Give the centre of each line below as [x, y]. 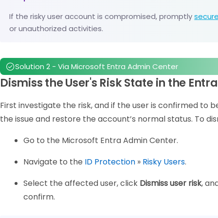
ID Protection [110, 162]
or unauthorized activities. [56, 29]
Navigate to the [54, 162]
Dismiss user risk [171, 183]
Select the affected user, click [82, 183]
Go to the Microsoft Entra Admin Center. [101, 141]
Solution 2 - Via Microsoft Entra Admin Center [97, 67]
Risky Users [164, 162]
